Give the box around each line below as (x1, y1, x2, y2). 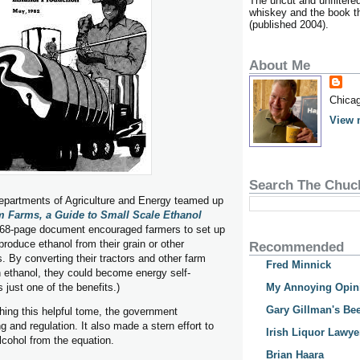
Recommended (249, 239, 344, 255)
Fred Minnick (266, 258, 331, 271)
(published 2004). (249, 18, 329, 31)
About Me (249, 57, 310, 73)
